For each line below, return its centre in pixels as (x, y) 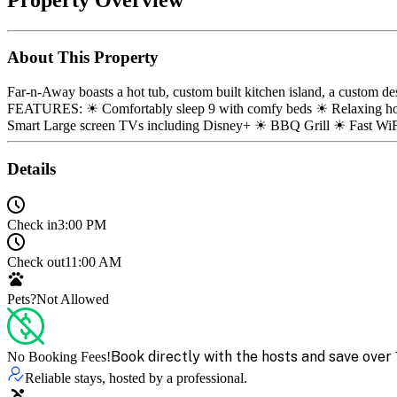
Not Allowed (73, 299)
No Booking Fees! (59, 356)
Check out (36, 261)
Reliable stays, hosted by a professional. (136, 378)
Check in (32, 224)
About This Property (83, 58)
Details (31, 168)
